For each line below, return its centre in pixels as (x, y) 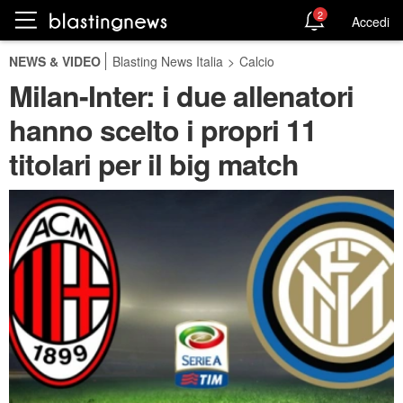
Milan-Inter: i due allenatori (181, 95)
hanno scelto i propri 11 (163, 130)
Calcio (257, 61)
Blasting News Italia (168, 61)
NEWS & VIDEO (55, 61)
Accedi (371, 21)
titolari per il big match (154, 164)
